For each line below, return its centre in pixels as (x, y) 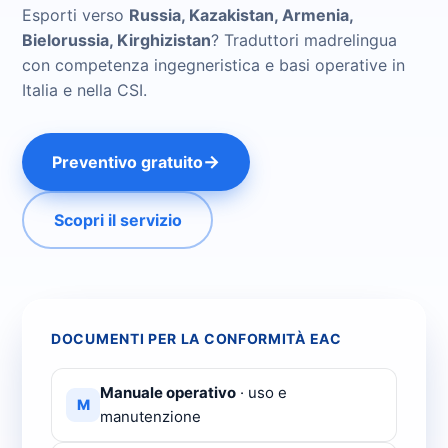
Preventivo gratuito (127, 161)
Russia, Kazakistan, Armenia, (241, 15)
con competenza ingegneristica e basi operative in (213, 65)
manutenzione (150, 416)
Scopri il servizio (117, 219)
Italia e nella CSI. (84, 90)
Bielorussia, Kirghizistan (116, 40)
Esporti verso (75, 15)
